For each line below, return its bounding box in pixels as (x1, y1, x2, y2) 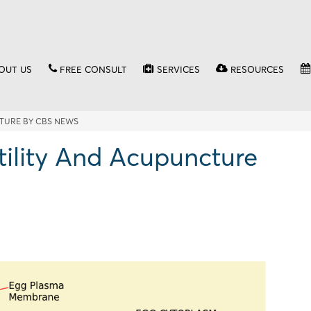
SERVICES (156, 64, 200, 75)
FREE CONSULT (59, 64, 127, 75)
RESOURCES (230, 64, 285, 75)
